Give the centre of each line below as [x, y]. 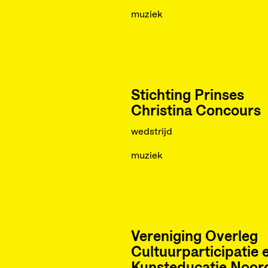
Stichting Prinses [187, 96]
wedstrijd [151, 132]
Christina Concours [196, 111]
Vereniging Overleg [194, 237]
